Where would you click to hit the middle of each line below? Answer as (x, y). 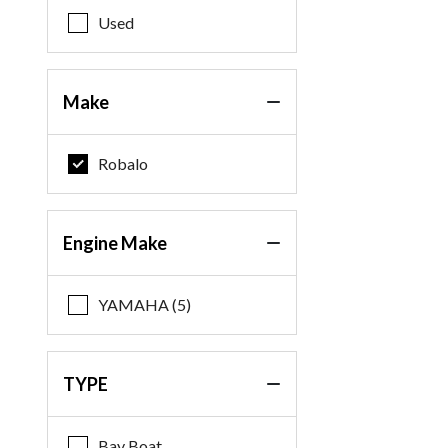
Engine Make (115, 243)
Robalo (123, 163)
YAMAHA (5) (145, 304)
